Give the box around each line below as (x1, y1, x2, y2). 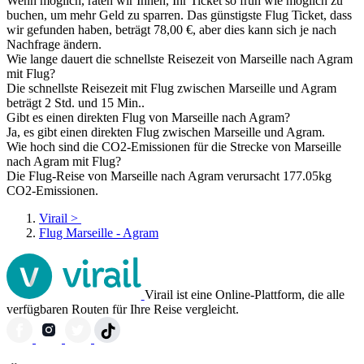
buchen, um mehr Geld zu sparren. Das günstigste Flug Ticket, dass (6, 8, 352, 23)
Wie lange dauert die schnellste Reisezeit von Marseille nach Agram (6, 52, 353, 67)
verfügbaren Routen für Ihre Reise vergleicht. (6, 302, 239, 317)
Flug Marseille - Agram (39, 226, 158, 240)
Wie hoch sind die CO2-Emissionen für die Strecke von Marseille (6, 140, 341, 154)
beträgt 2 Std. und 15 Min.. (6, 96, 145, 110)
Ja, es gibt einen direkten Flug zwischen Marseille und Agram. (6, 125, 325, 140)
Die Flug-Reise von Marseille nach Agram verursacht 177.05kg (6, 169, 331, 184)
